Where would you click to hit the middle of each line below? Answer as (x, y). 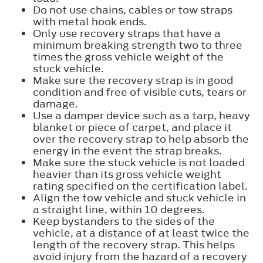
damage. (55, 104)
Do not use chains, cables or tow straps (133, 10)
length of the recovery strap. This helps (134, 245)
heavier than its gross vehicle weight (127, 174)
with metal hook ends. (90, 21)
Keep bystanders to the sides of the (124, 221)
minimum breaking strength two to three (138, 45)
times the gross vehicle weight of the (128, 57)
